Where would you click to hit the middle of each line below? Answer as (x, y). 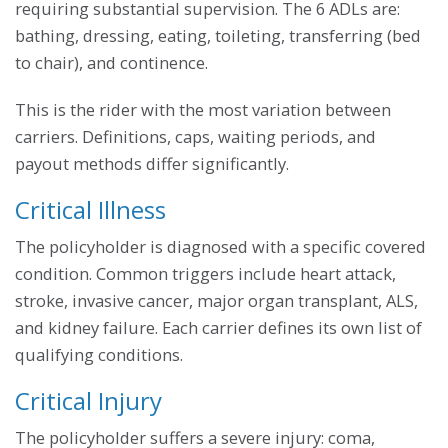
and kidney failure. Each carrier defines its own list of (218, 327)
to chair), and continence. (111, 62)
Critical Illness (90, 209)
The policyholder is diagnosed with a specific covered (220, 246)
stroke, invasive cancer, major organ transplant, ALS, (216, 300)
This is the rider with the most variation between (203, 109)
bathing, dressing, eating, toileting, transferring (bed (218, 35)
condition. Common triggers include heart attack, (205, 273)
